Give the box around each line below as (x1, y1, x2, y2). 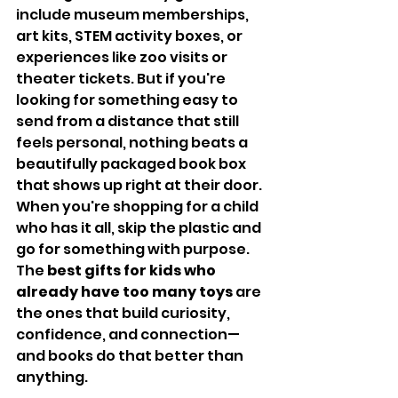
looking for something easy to (16, 90, 241, 110)
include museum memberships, (16, 4, 251, 25)
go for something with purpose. (16, 239, 252, 259)
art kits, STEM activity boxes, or (16, 26, 245, 46)
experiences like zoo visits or (16, 47, 230, 68)
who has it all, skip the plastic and (16, 218, 264, 238)
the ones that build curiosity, (16, 303, 233, 323)
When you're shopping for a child (16, 196, 261, 217)
